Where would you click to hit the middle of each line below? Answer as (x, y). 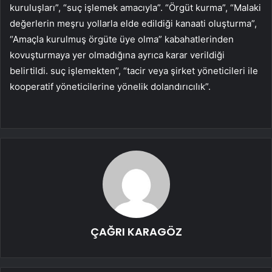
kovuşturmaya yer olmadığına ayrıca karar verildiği (117, 55)
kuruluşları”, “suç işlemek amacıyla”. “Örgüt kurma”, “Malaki (135, 7)
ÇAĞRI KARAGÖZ (136, 231)
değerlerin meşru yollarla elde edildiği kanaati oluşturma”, (133, 23)
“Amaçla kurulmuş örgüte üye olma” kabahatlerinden (122, 39)
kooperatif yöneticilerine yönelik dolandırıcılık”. (110, 86)
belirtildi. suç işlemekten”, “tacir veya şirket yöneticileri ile (134, 70)
